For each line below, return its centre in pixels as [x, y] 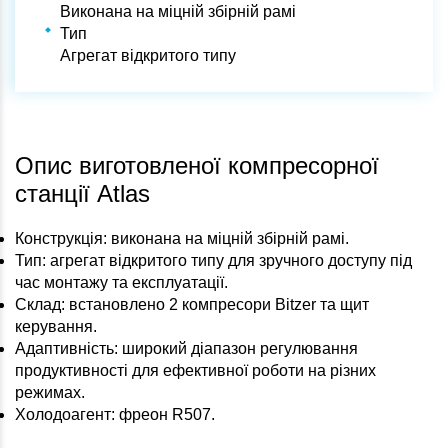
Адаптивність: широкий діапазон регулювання [186, 348]
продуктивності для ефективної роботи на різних [195, 370]
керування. [56, 326]
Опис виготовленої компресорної [197, 165]
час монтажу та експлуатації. [121, 282]
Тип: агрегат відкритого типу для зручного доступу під [213, 260]
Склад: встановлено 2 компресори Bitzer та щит [192, 304]
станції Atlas [82, 193]
